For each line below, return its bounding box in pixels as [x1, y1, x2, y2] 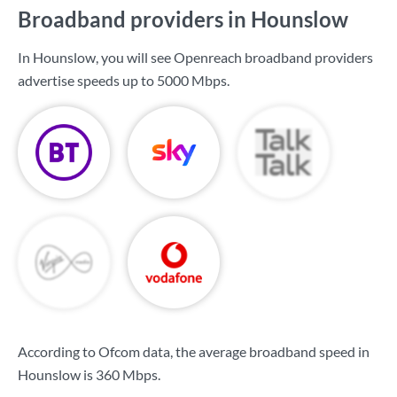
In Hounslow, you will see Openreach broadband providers [18, 49, 373, 66]
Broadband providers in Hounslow [18, 6, 348, 32]
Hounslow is [18, 366, 96, 383]
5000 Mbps [157, 72, 227, 89]
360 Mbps [96, 366, 158, 383]
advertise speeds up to [18, 72, 157, 89]
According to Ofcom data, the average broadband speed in [18, 343, 370, 360]
